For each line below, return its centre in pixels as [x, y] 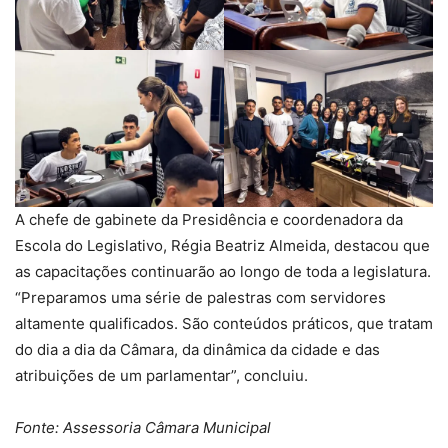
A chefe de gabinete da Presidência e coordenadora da [209, 219]
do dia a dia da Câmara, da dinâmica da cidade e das [197, 349]
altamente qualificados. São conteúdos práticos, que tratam [224, 323]
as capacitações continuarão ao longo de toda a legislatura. [223, 271]
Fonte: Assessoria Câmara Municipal [143, 427]
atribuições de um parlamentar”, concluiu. [161, 375]
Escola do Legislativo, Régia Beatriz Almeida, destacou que [222, 245]
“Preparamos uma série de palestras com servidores [200, 297]
